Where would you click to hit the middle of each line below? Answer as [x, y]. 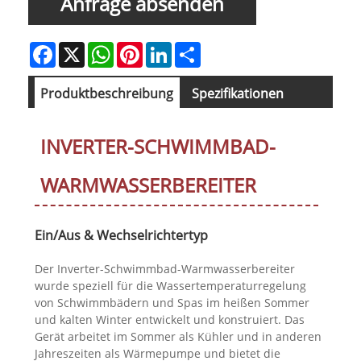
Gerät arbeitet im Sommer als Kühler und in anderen [178, 337]
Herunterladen [86, 129]
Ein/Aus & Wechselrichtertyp [121, 236]
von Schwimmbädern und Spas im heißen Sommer [172, 303]
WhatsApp [141, 48]
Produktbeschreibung [107, 94]
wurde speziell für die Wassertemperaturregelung [170, 286]
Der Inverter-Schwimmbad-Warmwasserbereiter [164, 269]
